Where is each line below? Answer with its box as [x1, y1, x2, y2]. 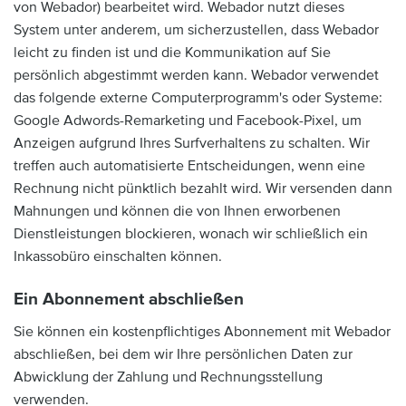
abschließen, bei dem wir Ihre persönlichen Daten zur [14, 344, 353, 363]
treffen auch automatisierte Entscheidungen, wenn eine [14, 157, 365, 175]
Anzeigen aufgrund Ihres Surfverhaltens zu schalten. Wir [14, 134, 370, 152]
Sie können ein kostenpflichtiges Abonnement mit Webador [14, 322, 391, 341]
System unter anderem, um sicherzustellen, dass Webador [14, 21, 379, 39]
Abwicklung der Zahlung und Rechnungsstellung [14, 367, 323, 386]
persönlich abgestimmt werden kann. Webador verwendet [14, 66, 379, 84]
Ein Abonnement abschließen [14, 289, 244, 310]
